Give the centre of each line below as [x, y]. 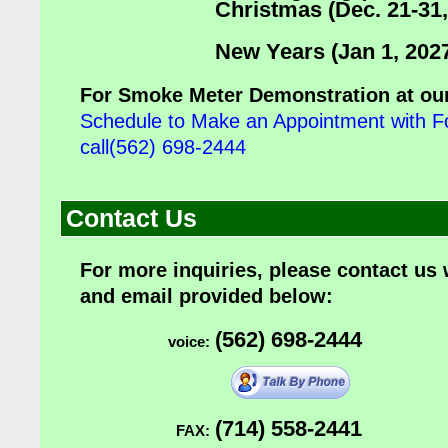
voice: [189, 341]
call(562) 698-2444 [163, 147]
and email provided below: [206, 296]
